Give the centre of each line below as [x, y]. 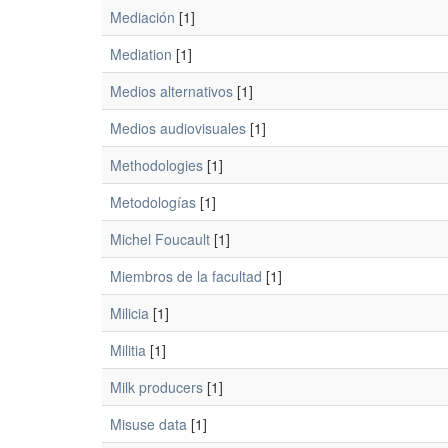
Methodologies [156, 165]
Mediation [141, 54]
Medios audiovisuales [178, 128]
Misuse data [148, 424]
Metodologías [153, 202]
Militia [128, 350]
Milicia [129, 313]
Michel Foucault [160, 239]
